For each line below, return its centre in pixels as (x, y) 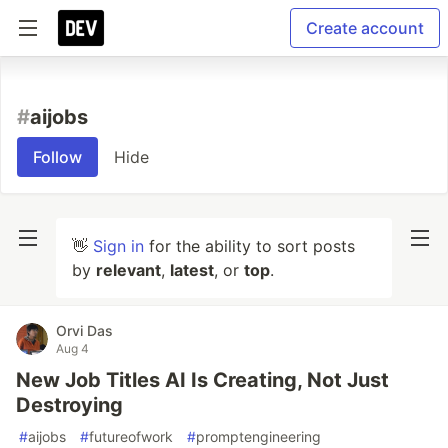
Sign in (118, 246)
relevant (128, 270)
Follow (57, 157)
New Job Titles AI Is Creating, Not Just (202, 380)
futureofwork (131, 436)
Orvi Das (84, 330)
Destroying (69, 405)
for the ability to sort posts (249, 246)
